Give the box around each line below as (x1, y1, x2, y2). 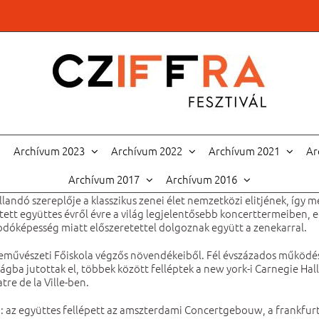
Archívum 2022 (110, 143, 182, 158)
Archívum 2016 (166, 172, 237, 187)
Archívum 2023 (13, 143, 85, 158)
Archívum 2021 (208, 143, 280, 158)
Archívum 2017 (68, 172, 140, 187)
